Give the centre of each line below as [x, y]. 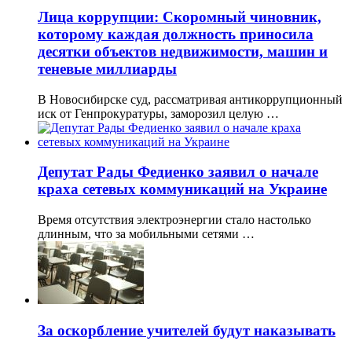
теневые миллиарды [107, 68]
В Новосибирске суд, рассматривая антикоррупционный [190, 99]
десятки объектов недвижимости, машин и [183, 51]
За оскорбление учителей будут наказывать [187, 330]
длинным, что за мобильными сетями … [146, 234]
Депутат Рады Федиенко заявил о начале [178, 172]
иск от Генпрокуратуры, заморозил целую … [158, 113]
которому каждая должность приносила [176, 34]
